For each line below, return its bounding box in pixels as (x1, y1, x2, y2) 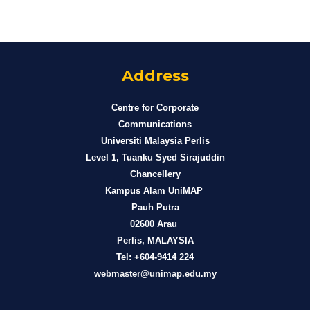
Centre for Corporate (111, 102, 199, 113)
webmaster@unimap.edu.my (93, 268, 217, 280)
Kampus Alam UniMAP (104, 185, 206, 197)
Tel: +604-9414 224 (116, 252, 194, 263)
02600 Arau (130, 219, 180, 230)
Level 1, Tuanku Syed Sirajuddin (85, 152, 225, 163)
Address (121, 66, 189, 86)
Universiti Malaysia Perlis (100, 136, 210, 147)
